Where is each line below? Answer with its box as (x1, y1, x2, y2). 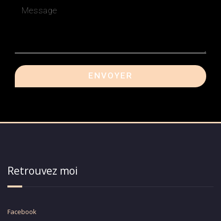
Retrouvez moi (7, 163, 78, 178)
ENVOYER (88, 70, 133, 80)
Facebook (7, 207, 37, 216)
